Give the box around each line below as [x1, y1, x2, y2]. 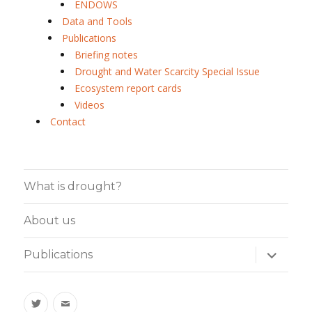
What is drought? [24, 180, 123, 194]
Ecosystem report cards [74, 81, 182, 95]
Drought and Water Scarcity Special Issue [74, 64, 260, 78]
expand [253, 246, 296, 262]
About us [24, 214, 76, 228]
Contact [49, 114, 86, 128]
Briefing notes [74, 47, 138, 61]
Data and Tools [62, 14, 133, 28]
